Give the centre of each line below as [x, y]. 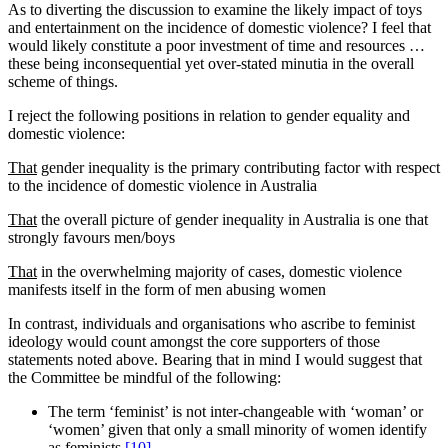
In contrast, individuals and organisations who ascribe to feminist [211, 324]
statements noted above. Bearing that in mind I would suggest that [215, 360]
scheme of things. [63, 82]
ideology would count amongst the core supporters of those [194, 342]
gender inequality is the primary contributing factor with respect [238, 168]
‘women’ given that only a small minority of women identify [237, 430]
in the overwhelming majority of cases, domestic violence [219, 272]
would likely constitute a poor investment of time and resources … [216, 46]
